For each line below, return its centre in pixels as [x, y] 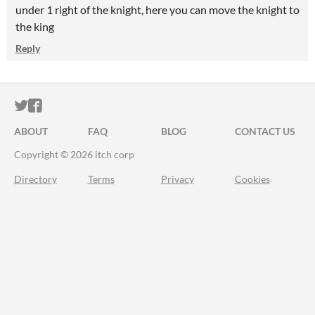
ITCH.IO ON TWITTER [97, 106]
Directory [36, 179]
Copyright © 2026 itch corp [74, 154]
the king [35, 26]
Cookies [252, 179]
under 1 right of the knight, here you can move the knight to [157, 9]
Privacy [178, 179]
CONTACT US [265, 131]
